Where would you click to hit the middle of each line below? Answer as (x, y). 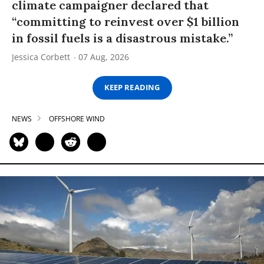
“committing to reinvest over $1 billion (126, 21)
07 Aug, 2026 (104, 57)
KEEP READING (132, 88)
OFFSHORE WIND (77, 118)
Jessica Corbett (41, 57)
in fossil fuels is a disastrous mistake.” (122, 38)
